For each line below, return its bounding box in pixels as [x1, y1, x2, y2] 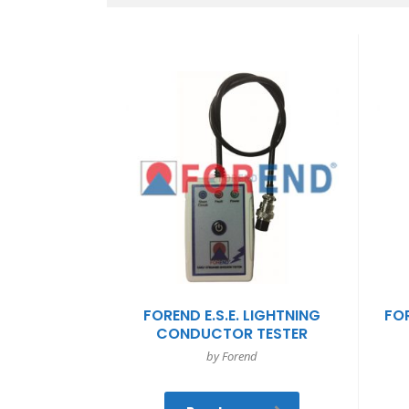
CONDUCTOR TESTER [156, 322, 309, 344]
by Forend [206, 347, 258, 364]
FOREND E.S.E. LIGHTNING [143, 304, 321, 326]
